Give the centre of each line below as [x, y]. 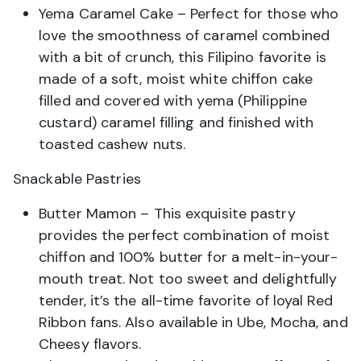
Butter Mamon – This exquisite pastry [167, 214]
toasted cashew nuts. [112, 145]
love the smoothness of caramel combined [184, 36]
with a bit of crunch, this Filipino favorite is [183, 58]
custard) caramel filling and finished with [176, 123]
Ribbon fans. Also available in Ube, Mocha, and [193, 323]
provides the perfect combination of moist [185, 236]
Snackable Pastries [77, 179]
